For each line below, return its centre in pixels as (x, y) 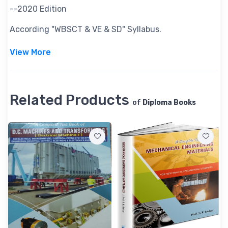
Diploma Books (169, 102)
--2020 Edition (38, 9)
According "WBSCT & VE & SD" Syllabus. (85, 29)
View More (30, 52)
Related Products (71, 100)
